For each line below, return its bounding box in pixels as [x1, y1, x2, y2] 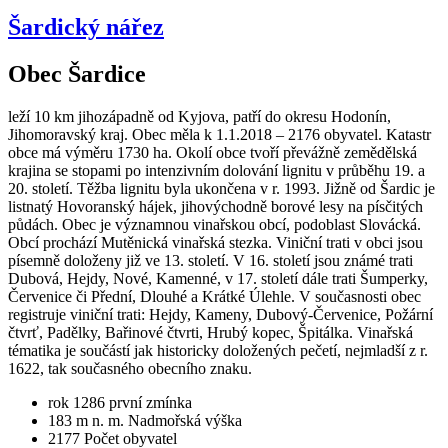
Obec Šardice [8, 60, 146, 87]
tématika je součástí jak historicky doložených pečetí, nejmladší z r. [8, 341, 428, 359]
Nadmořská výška [128, 411, 242, 429]
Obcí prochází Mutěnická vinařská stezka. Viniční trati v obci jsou [8, 233, 423, 251]
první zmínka [109, 393, 192, 411]
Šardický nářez [8, 13, 164, 40]
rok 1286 [48, 393, 109, 411]
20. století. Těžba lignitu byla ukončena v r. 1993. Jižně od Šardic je [8, 179, 435, 197]
